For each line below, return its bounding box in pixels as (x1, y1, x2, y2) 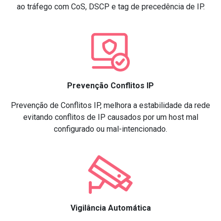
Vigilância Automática (70, 203, 151, 213)
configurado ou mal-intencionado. (54, 124, 167, 134)
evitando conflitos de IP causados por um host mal (23, 112, 198, 122)
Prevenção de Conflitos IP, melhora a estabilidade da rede (11, 100, 210, 110)
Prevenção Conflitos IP (67, 80, 154, 90)
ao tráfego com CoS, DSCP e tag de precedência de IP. (16, 1, 205, 11)
